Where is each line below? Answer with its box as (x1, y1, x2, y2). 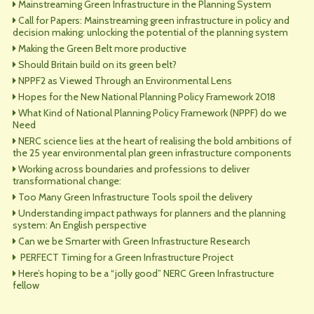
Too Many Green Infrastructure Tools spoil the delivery (18, 191, 252, 203)
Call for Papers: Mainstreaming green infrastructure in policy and (18, 14, 289, 27)
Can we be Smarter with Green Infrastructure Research (18, 235, 250, 247)
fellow (12, 279, 39, 292)
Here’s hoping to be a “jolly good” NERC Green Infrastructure (18, 267, 274, 280)
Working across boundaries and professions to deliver (18, 163, 250, 175)
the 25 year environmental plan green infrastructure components (12, 146, 292, 159)
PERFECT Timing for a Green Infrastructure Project (18, 251, 233, 264)
